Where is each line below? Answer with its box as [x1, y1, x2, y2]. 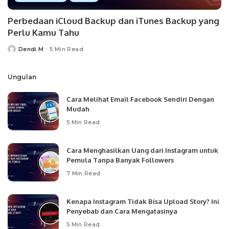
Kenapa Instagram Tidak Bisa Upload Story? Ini [66, 197, 219, 206]
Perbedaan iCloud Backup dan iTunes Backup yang [8, 15, 219, 27]
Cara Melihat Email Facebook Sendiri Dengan [66, 95, 214, 104]
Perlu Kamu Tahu [8, 27, 79, 38]
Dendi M [18, 45, 44, 53]
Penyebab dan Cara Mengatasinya [66, 207, 177, 216]
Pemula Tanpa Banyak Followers [66, 156, 174, 165]
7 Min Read [66, 169, 101, 177]
